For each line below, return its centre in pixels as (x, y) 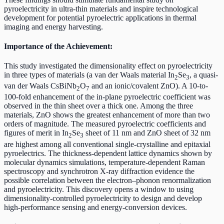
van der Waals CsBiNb (40, 86)
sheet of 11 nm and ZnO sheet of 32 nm (147, 133)
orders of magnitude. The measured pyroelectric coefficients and (105, 124)
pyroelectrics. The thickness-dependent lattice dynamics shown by (108, 153)
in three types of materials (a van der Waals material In (89, 75)
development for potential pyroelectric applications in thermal (100, 17)
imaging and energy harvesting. (53, 26)
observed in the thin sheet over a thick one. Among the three (98, 106)
